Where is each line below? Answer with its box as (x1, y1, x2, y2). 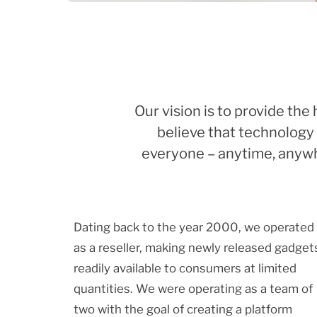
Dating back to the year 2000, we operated (73, 219, 314, 234)
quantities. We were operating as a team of (73, 281, 313, 296)
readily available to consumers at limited (73, 260, 296, 275)
